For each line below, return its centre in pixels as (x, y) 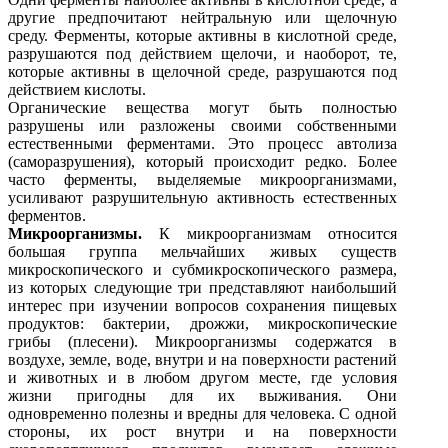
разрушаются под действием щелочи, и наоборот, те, (202, 53)
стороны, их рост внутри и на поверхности (202, 431)
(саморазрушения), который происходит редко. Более (202, 161)
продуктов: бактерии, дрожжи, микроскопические (202, 323)
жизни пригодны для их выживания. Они (202, 395)
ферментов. (47, 215)
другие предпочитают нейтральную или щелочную (202, 17)
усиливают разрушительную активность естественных (202, 197)
